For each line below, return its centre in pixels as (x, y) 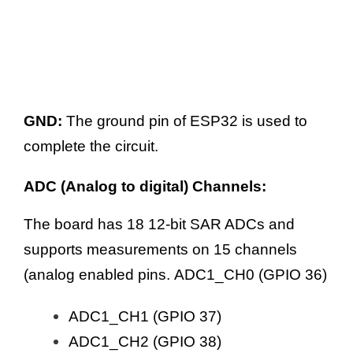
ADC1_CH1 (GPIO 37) (145, 316)
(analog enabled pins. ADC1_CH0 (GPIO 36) (175, 274)
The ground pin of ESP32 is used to (185, 121)
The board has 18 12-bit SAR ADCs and (159, 224)
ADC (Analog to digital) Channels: (145, 186)
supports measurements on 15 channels (160, 249)
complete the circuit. (91, 147)
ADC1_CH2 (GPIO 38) (145, 341)
